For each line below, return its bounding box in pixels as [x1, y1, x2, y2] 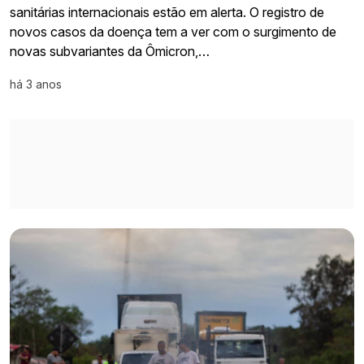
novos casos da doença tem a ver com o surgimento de [10, 23, 336, 40]
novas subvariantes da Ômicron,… [10, 42, 210, 59]
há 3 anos [10, 76, 62, 91]
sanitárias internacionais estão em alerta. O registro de [10, 3, 324, 20]
